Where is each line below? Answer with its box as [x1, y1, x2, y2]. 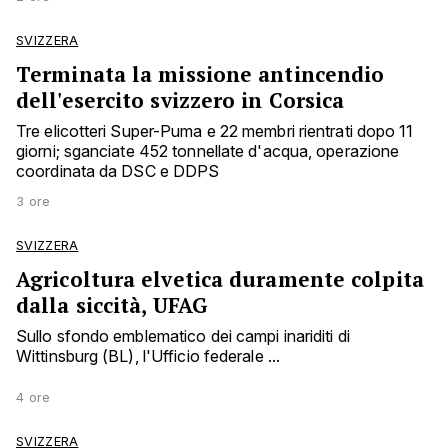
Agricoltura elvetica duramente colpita [16, 265, 424, 294]
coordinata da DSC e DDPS [16, 161, 220, 182]
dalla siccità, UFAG [16, 291, 207, 320]
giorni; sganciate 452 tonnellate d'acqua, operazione [16, 141, 400, 162]
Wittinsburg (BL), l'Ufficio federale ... [16, 346, 281, 367]
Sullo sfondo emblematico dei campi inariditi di [16, 326, 350, 347]
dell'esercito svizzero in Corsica [16, 86, 345, 115]
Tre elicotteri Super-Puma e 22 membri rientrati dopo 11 [16, 121, 414, 142]
